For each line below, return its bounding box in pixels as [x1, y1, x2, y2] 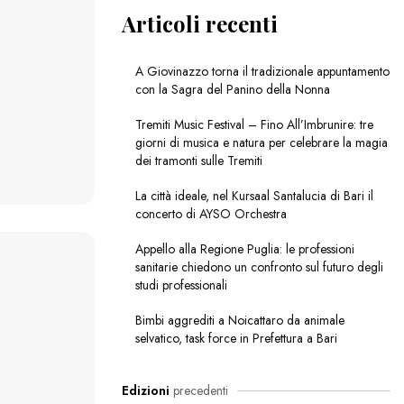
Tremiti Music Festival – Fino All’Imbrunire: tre [134, 115, 373, 134]
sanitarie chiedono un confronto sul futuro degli [134, 258, 383, 277]
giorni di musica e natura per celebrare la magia [134, 133, 388, 152]
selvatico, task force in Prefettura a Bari [134, 329, 337, 348]
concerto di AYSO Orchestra [134, 205, 287, 224]
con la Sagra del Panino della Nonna [134, 80, 330, 99]
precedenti [169, 381, 228, 400]
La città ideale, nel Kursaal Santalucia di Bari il [134, 187, 373, 206]
